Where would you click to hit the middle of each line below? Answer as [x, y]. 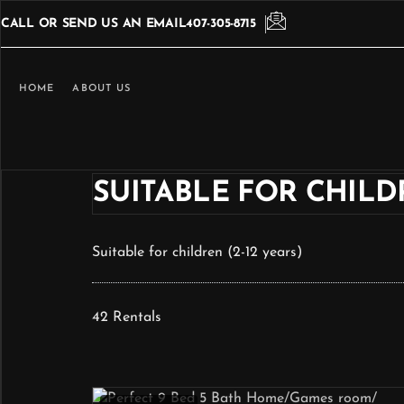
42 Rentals [127, 317]
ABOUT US [102, 88]
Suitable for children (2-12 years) [197, 252]
